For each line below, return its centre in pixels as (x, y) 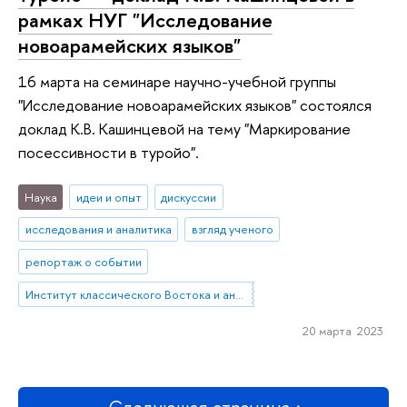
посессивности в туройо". (109, 153)
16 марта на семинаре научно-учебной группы (177, 82)
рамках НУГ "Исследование (145, 20)
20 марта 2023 (342, 330)
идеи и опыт (109, 197)
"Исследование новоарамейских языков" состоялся (195, 105)
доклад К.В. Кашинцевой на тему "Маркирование (184, 129)
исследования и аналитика (98, 229)
